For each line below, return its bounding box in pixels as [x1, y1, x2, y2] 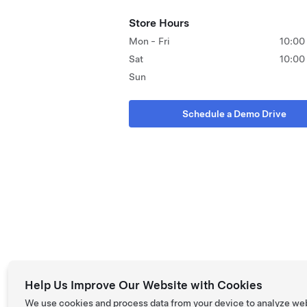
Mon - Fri [129, 36, 170, 47]
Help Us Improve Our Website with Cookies [25, 278, 262, 292]
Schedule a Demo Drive [182, 108, 286, 119]
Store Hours [129, 16, 189, 29]
